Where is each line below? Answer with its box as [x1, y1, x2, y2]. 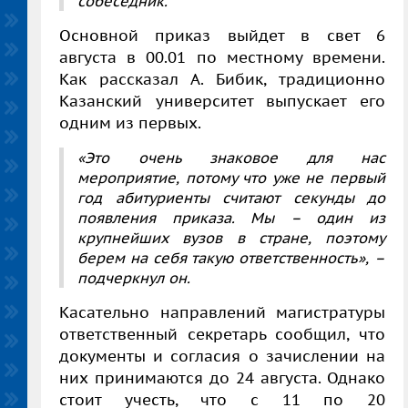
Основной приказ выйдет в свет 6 [59, 25, 385, 46]
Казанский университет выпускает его [59, 90, 385, 111]
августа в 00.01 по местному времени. [59, 46, 385, 67]
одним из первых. [59, 112, 201, 133]
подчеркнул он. [77, 268, 190, 287]
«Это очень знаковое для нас [77, 148, 385, 167]
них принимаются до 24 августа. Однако [59, 367, 385, 388]
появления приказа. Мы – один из [77, 208, 385, 227]
